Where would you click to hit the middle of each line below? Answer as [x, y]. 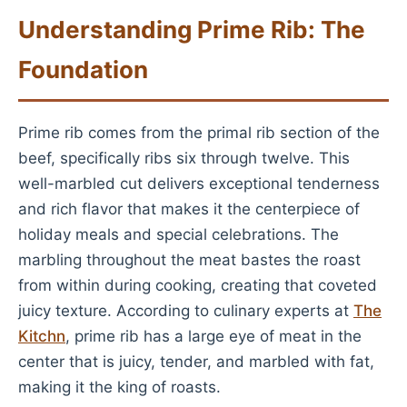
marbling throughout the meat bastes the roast [189, 260]
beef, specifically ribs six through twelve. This [184, 158]
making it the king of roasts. [119, 387]
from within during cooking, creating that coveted [198, 285]
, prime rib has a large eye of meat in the [213, 336]
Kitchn [42, 336]
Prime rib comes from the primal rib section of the [199, 133]
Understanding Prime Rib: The [192, 30]
